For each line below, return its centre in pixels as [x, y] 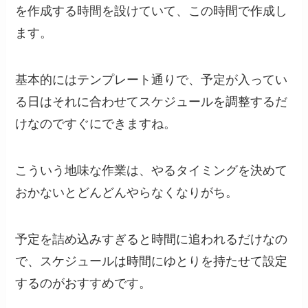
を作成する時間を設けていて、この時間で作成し [152, 11]
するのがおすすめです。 [84, 283]
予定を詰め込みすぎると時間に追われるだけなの [152, 239]
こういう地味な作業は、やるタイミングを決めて [152, 170]
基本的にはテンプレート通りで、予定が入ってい [152, 79]
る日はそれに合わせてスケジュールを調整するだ [152, 101]
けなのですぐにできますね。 [96, 123]
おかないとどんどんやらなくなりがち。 [127, 192]
